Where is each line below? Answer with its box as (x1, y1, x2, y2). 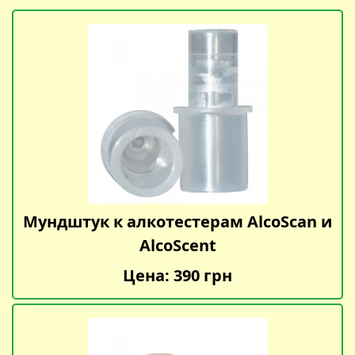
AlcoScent (139, 235, 216, 257)
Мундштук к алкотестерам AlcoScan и (23, 211, 332, 233)
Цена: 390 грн (123, 265, 232, 287)
